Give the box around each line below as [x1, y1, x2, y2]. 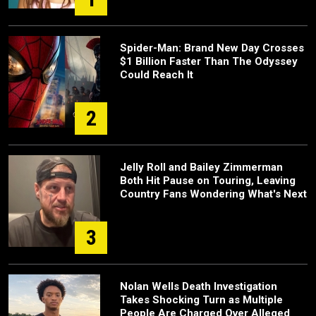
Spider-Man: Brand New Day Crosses [120, 42, 304, 54]
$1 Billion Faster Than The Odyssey [120, 55, 298, 68]
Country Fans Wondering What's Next [120, 188, 307, 200]
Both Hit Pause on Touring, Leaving [120, 174, 296, 187]
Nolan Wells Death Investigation [120, 280, 277, 293]
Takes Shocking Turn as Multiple [120, 293, 283, 306]
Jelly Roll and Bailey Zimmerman [120, 161, 283, 174]
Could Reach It [120, 68, 193, 81]
